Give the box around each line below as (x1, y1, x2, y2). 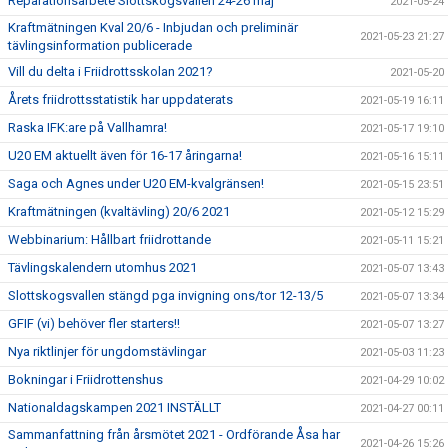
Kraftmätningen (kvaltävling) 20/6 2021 (8, 204, 230, 219)
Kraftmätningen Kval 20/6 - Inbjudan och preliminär (8, 20, 298, 35)
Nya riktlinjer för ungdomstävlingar (8, 344, 206, 359)
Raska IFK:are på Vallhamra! (8, 120, 167, 135)
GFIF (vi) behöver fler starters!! (8, 316, 180, 331)
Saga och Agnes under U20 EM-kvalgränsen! (8, 176, 264, 191)
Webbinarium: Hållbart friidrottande (8, 232, 211, 247)
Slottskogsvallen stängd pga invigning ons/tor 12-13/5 (8, 288, 323, 303)
